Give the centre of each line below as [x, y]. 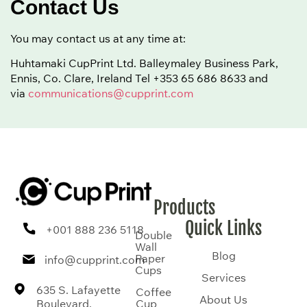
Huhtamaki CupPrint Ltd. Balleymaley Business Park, [144, 63]
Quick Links [223, 229]
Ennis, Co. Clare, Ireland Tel [82, 78]
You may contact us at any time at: [98, 38]
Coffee [153, 292]
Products [184, 208]
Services [223, 278]
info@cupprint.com [95, 259]
